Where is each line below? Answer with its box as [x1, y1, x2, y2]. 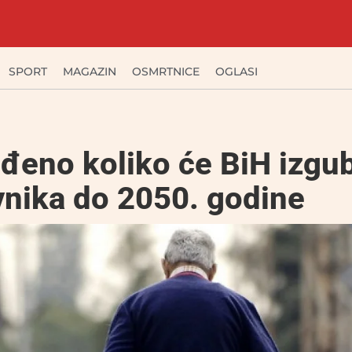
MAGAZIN [63, 64, 116, 79]
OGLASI [215, 64, 258, 79]
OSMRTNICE [132, 64, 200, 79]
